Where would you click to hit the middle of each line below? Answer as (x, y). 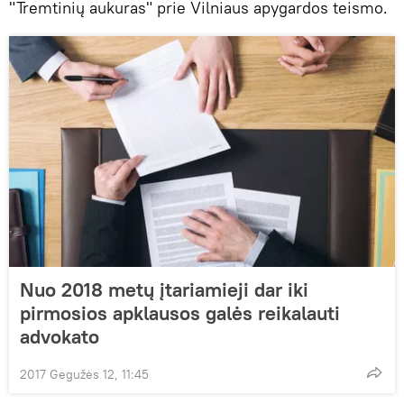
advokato (60, 336)
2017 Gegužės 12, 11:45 (84, 374)
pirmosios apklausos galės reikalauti (180, 312)
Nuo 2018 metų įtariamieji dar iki (164, 289)
